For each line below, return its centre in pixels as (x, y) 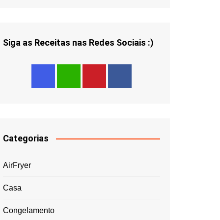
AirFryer (17, 165)
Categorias (26, 138)
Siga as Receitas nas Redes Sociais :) (78, 42)
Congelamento (29, 210)
